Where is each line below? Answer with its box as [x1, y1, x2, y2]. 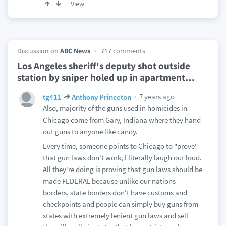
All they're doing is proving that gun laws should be [42, 164, 202, 174]
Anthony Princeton [71, 92, 131, 102]
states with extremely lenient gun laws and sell [42, 211, 188, 220]
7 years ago [137, 92, 175, 101]
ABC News [60, 46, 90, 55]
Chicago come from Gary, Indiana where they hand [42, 115, 201, 125]
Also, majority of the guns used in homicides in [42, 103, 187, 113]
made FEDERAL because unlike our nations [42, 176, 176, 186]
